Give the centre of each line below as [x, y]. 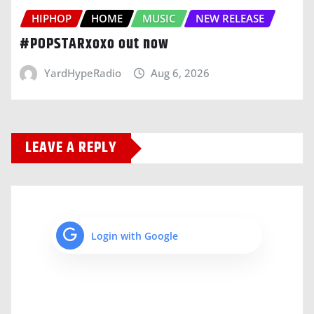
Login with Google [135, 235]
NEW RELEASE [230, 19]
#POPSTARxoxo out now [94, 44]
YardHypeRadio [82, 73]
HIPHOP [52, 19]
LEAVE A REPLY [71, 148]
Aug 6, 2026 [180, 73]
